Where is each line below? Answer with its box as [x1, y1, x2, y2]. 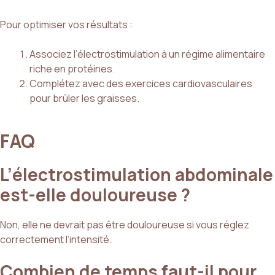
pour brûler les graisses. [29, 91, 139, 105]
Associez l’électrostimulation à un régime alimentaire [29, 47, 265, 61]
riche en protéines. [29, 61, 115, 76]
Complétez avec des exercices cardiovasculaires [29, 76, 252, 90]
